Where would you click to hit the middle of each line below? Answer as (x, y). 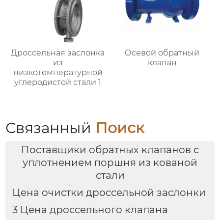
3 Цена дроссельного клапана (90, 210)
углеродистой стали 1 (58, 82)
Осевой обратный (162, 53)
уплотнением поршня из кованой (110, 163)
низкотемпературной (58, 73)
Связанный (51, 128)
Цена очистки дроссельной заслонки (109, 193)
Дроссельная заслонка (58, 53)
